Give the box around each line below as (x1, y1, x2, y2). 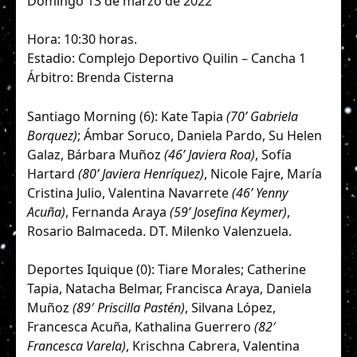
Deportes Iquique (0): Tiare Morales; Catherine (27, 260, 306, 278)
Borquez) (27, 126, 77, 144)
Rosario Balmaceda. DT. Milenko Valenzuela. (27, 222, 292, 240)
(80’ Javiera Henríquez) (78, 164, 204, 182)
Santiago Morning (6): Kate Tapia (27, 107, 226, 125)
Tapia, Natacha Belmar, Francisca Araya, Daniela (27, 279, 312, 297)
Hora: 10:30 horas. (27, 30, 137, 49)
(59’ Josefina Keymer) (170, 202, 287, 221)
